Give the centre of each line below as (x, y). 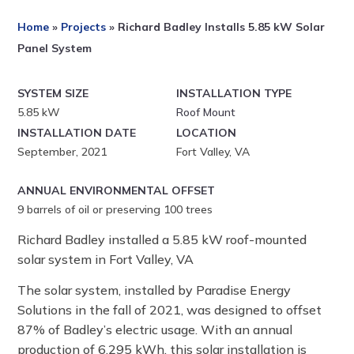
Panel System (55, 48)
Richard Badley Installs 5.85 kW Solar (222, 26)
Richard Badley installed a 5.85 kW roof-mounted (162, 239)
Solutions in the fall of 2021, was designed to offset (170, 309)
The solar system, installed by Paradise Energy (154, 290)
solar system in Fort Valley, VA (106, 259)
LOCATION (207, 132)
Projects (84, 26)
